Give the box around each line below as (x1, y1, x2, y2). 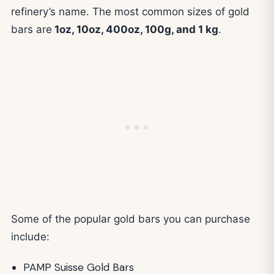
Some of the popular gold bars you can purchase (11, 212, 250, 225)
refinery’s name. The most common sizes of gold (11, 5, 250, 18)
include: (11, 230, 50, 243)
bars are (11, 23, 52, 35)
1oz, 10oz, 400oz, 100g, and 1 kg (52, 23, 218, 35)
